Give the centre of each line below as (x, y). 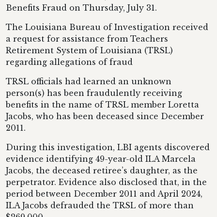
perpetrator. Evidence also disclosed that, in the (106, 182)
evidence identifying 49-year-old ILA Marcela (101, 159)
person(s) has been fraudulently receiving (94, 93)
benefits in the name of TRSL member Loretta (102, 105)
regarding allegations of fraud (69, 62)
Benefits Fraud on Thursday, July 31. (81, 8)
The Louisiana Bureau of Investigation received (107, 27)
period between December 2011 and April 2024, (104, 194)
